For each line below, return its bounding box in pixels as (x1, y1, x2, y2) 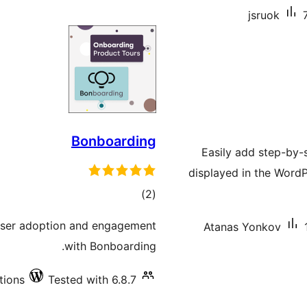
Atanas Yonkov (204, 220, 281, 234)
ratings (110, 207, 146, 221)
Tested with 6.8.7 (48, 273, 136, 286)
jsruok (248, 8, 280, 22)
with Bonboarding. (64, 239, 156, 253)
